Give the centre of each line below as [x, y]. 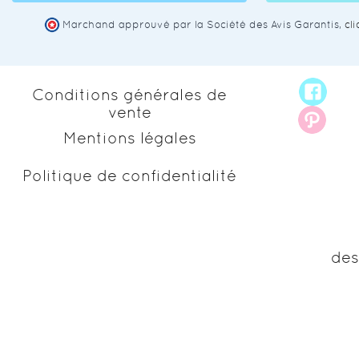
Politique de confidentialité [129, 175]
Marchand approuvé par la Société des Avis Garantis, [204, 24]
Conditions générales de [129, 95]
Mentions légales [129, 138]
